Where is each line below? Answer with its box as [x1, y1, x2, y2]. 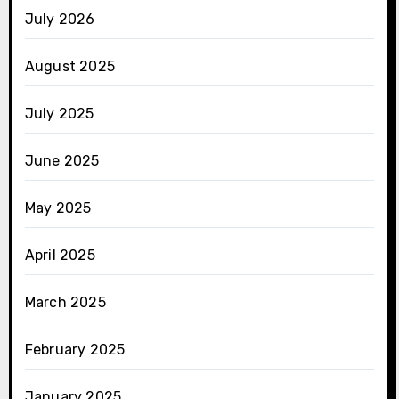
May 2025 [24, 199, 92, 216]
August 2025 [24, 57, 115, 75]
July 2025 [24, 104, 94, 122]
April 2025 [24, 246, 95, 264]
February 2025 [24, 340, 126, 358]
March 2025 [24, 293, 106, 311]
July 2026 [24, 10, 95, 28]
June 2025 [24, 151, 100, 169]
